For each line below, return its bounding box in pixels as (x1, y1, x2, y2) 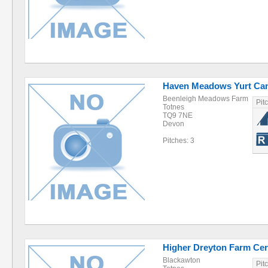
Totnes (163, 103, 184, 111)
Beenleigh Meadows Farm (163, 95, 248, 103)
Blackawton (163, 256, 200, 264)
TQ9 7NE (163, 111, 193, 120)
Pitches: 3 (163, 136, 194, 145)
